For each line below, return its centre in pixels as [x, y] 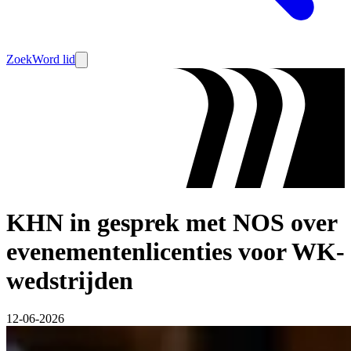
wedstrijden [70, 280]
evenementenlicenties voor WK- [175, 251]
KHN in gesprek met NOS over [172, 222]
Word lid [54, 59]
